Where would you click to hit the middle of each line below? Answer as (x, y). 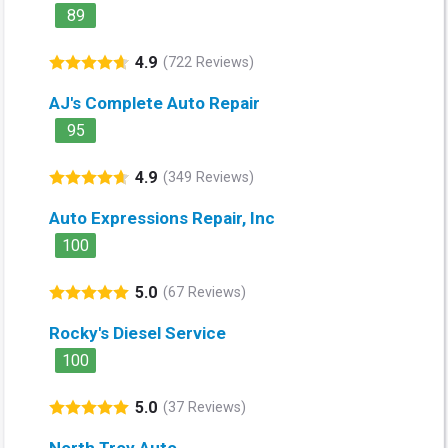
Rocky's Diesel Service (137, 332)
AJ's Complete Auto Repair (154, 102)
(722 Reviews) (208, 63)
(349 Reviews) (208, 178)
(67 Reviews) (204, 293)
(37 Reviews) (204, 408)
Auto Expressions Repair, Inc (162, 217)
